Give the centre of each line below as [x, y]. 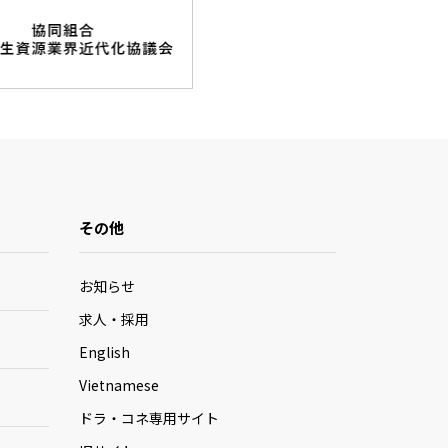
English [104, 352]
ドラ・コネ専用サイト [148, 418]
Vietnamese [118, 385]
